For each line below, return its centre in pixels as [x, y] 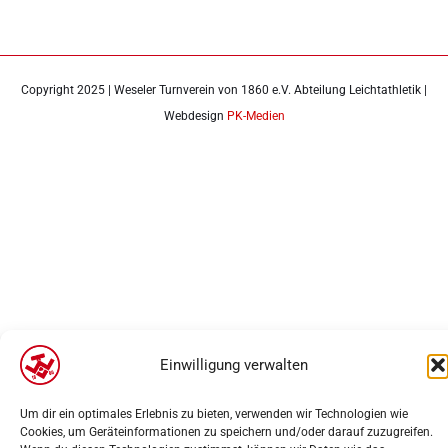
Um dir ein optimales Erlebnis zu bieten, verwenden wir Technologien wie [214, 414]
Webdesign [195, 116]
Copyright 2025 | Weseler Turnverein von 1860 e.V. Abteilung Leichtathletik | [224, 90]
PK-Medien [255, 116]
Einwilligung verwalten [234, 365]
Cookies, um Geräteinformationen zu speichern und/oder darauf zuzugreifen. [226, 432]
